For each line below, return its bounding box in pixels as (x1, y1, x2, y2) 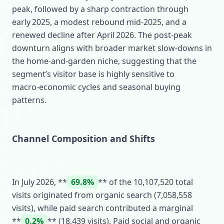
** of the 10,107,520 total (98, 176, 193, 187)
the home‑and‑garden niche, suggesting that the (12, 55, 196, 66)
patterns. (12, 94, 46, 105)
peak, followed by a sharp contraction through (12, 3, 188, 14)
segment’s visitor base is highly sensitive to (12, 68, 174, 79)
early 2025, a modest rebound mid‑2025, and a (12, 16, 186, 27)
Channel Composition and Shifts (12, 132, 155, 144)
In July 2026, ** (12, 176, 67, 187)
